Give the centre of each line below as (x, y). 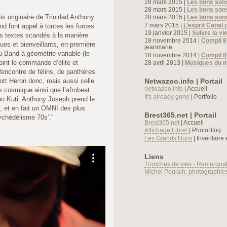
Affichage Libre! (166, 130)
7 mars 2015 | (164, 25)
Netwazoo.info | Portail (183, 81)
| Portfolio (203, 96)
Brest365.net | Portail (180, 115)
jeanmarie (158, 47)
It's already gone (167, 96)
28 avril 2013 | (165, 62)
